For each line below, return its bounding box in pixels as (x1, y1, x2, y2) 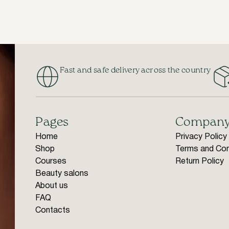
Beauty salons (35, 170, 89, 177)
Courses (35, 158, 67, 165)
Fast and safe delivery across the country (60, 66, 211, 75)
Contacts (35, 207, 71, 214)
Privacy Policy (175, 133, 227, 141)
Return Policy (175, 158, 224, 165)
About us (35, 182, 68, 190)
